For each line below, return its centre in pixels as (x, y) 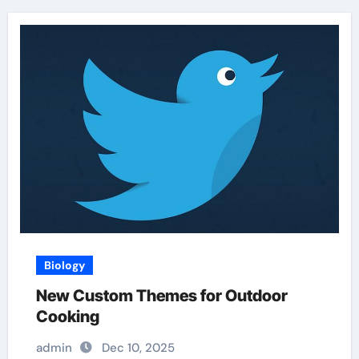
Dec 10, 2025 (138, 348)
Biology (64, 265)
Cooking (67, 317)
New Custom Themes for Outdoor (161, 296)
